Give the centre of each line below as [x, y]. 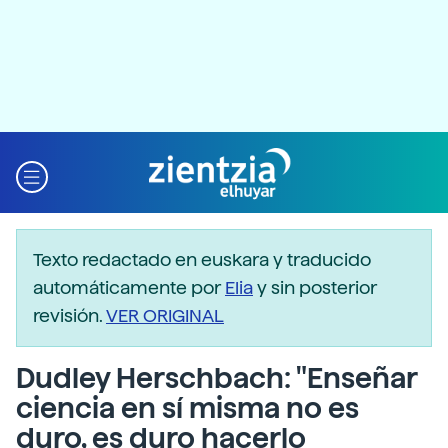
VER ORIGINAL [165, 315]
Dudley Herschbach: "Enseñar [216, 378]
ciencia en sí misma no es [187, 408]
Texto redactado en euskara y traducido [202, 259]
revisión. [69, 315]
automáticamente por [129, 287]
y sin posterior [315, 287]
